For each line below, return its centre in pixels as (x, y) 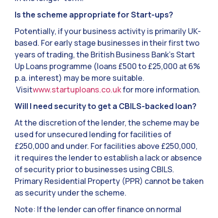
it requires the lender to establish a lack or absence (108, 158)
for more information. (161, 90)
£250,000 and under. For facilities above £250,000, (106, 146)
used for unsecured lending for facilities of (93, 135)
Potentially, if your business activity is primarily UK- (108, 31)
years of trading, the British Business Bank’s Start (105, 55)
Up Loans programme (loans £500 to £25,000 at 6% (107, 66)
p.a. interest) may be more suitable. (80, 78)
